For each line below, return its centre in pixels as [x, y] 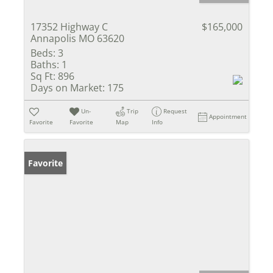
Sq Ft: [43, 76]
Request [175, 111]
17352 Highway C [69, 27]
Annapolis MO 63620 [77, 38]
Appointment [228, 116]
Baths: [45, 64]
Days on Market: [68, 87]
